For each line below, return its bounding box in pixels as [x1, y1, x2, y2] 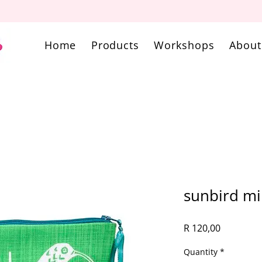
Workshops [154, 38, 215, 52]
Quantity [184, 246, 218, 257]
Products [91, 38, 139, 52]
